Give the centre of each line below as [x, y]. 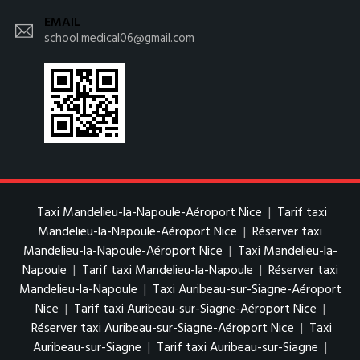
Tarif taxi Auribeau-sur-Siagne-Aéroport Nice [195, 310]
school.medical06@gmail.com [119, 39]
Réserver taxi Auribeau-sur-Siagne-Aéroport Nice [163, 329]
